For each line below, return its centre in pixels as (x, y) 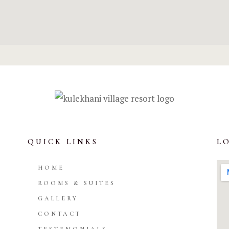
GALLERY (58, 198)
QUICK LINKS (63, 142)
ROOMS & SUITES (76, 183)
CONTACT (59, 214)
